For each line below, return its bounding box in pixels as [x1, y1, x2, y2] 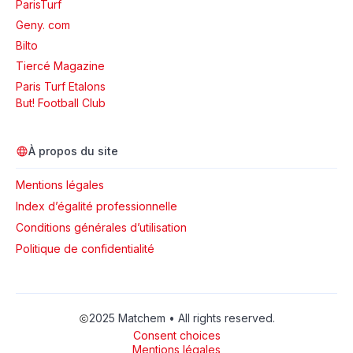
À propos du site [28, 144, 118, 158]
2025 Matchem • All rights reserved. [88, 311, 275, 325]
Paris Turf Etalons [16, 80, 106, 94]
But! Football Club [16, 96, 106, 110]
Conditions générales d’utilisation [16, 221, 187, 235]
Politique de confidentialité [16, 242, 154, 256]
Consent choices [132, 329, 221, 343]
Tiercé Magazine [16, 59, 105, 73]
